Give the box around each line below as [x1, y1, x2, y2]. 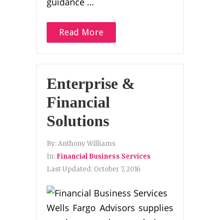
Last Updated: [47, 165, 94, 174]
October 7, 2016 [94, 165, 140, 174]
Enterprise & [47, 75, 135, 93]
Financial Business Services [56, 152, 151, 161]
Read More [59, 27, 104, 38]
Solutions [47, 112, 109, 130]
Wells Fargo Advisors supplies [47, 202, 173, 214]
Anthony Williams [58, 139, 115, 148]
